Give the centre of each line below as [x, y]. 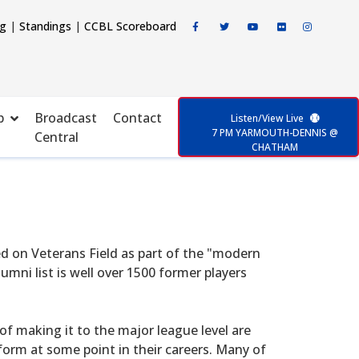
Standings [45, 26]
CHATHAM [275, 147]
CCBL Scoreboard [130, 26]
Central [56, 137]
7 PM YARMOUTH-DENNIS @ [275, 133]
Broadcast [66, 117]
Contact [137, 117]
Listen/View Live [267, 118]
